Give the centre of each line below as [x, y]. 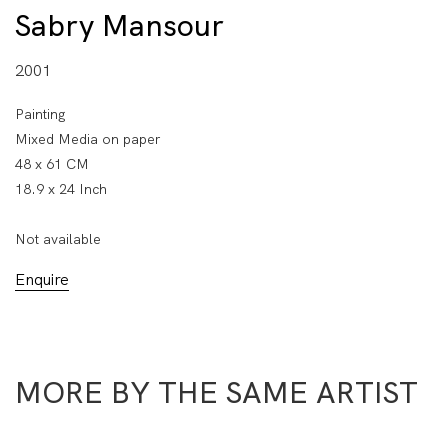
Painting [40, 113]
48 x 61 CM [52, 163]
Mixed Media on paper [87, 138]
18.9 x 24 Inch [61, 188]
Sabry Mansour [119, 25]
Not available [58, 238]
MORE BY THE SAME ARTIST [216, 392]
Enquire [42, 279]
